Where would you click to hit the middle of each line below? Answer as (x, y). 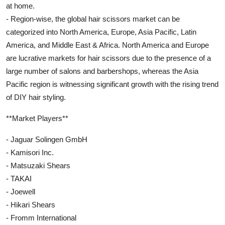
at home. (20, 6)
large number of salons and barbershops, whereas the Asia (102, 71)
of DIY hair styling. (36, 97)
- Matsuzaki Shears (38, 165)
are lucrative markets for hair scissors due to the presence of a (108, 58)
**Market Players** (37, 118)
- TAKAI (19, 178)
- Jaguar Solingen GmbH (47, 139)
